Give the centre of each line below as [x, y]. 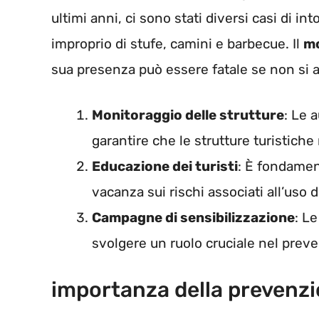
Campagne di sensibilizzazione [193, 218]
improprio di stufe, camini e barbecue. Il [177, 43]
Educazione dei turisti [165, 167]
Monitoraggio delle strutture [188, 115]
